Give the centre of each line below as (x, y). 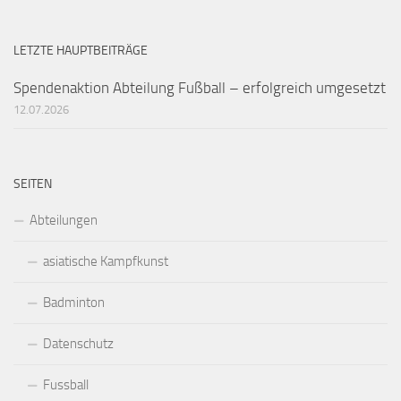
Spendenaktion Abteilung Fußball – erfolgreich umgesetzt (200, 87)
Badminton (74, 302)
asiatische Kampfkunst (106, 261)
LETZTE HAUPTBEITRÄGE (81, 50)
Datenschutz (78, 343)
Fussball (66, 384)
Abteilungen (64, 220)
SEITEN (33, 183)
